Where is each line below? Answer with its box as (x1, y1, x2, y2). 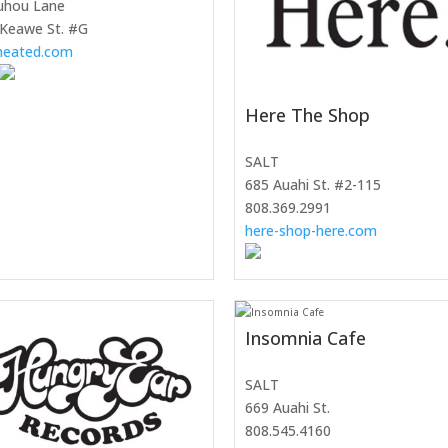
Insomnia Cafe (245, 326, 366, 351)
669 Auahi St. (245, 398, 330, 418)
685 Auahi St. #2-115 (245, 175, 381, 195)
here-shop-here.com (245, 221, 377, 241)
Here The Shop (245, 103, 370, 128)
